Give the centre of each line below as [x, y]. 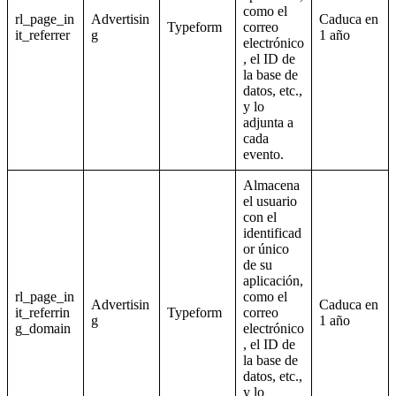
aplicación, [273, 281]
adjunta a [268, 123]
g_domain [43, 329]
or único [266, 249]
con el [260, 217]
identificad [272, 233]
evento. [263, 155]
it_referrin [42, 313]
